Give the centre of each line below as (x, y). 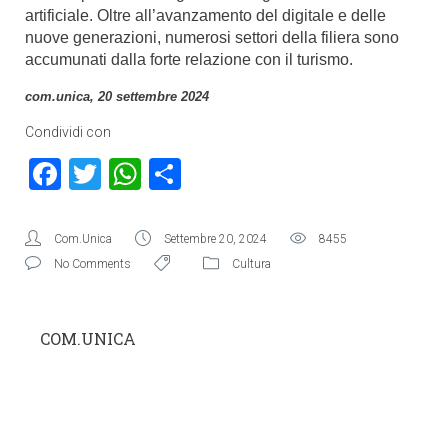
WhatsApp (214, 174)
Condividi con (68, 132)
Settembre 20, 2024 (215, 239)
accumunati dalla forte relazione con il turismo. (189, 59)
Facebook (128, 174)
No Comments (92, 264)
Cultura (251, 264)
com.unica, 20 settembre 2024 (117, 96)
